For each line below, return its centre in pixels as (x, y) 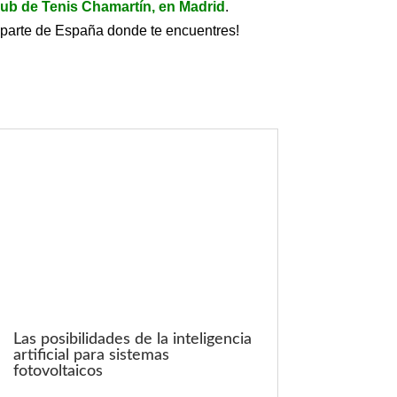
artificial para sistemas (91, 355)
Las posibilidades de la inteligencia (132, 339)
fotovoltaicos (58, 371)
